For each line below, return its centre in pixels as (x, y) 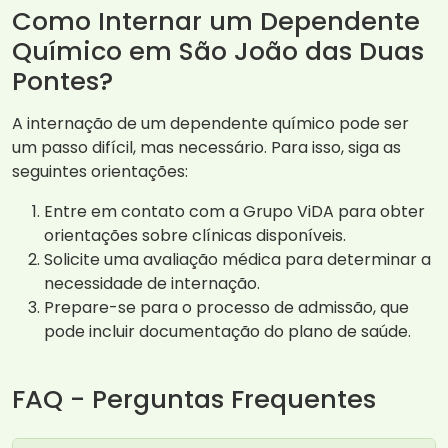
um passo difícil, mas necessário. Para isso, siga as (206, 148)
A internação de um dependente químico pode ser (210, 124)
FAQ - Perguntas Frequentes (194, 399)
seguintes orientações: (100, 172)
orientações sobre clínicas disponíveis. (195, 236)
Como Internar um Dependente (216, 21)
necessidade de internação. (152, 284)
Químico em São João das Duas (218, 51)
